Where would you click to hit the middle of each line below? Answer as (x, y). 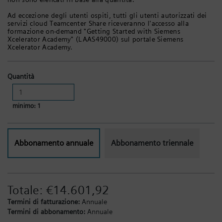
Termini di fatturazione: (44, 201)
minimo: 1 (27, 106)
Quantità (21, 76)
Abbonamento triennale (152, 143)
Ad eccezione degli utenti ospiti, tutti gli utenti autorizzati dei (107, 15)
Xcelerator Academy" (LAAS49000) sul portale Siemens (96, 39)
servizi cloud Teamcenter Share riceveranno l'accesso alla (98, 23)
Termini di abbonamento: (46, 211)
